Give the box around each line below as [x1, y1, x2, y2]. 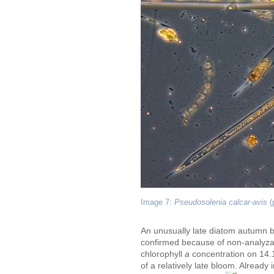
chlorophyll [141, 249, 185, 259]
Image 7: [141, 198, 174, 207]
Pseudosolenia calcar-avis [174, 198, 267, 207]
